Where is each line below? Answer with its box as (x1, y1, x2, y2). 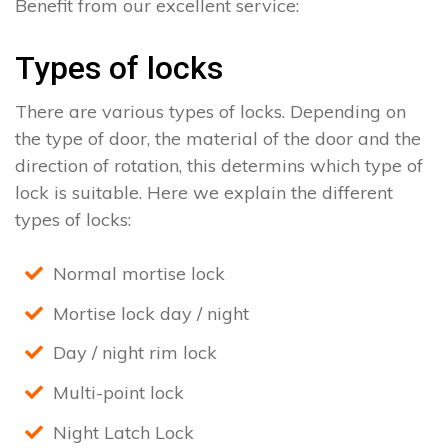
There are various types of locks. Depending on (15, 100, 406, 124)
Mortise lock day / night (53, 301, 249, 325)
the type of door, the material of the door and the (15, 127, 421, 151)
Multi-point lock (53, 381, 184, 405)
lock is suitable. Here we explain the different (15, 181, 393, 205)
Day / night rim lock (53, 341, 217, 365)
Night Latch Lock (53, 420, 194, 444)
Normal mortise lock (53, 262, 225, 286)
